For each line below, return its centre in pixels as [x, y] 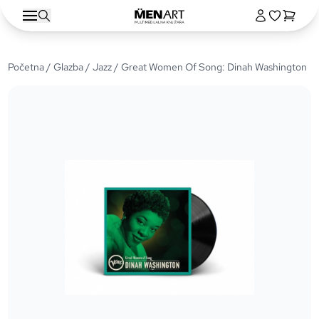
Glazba [69, 67]
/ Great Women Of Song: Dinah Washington [210, 67]
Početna [26, 67]
